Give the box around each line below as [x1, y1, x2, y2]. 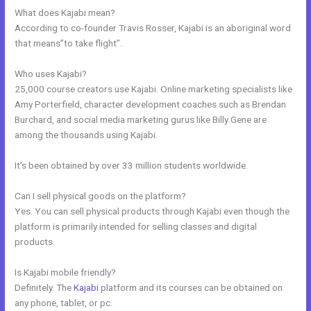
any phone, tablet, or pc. [15, 296, 113, 308]
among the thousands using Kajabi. [15, 129, 158, 141]
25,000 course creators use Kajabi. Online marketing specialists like [15, 83, 293, 95]
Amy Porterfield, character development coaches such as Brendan [15, 99, 287, 110]
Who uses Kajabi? [15, 68, 87, 80]
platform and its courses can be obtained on [99, 281, 283, 293]
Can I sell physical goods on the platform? [15, 190, 187, 201]
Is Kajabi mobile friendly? [15, 266, 117, 278]
